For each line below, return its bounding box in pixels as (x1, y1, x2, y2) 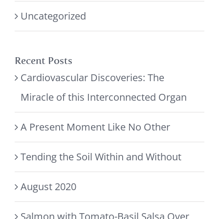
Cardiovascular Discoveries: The (21, 71, 164, 85)
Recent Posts (15, 55, 72, 67)
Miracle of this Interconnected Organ (21, 90, 187, 104)
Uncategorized (21, 9, 86, 23)
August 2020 (21, 180, 76, 194)
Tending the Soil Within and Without (21, 150, 181, 164)
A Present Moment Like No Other (21, 120, 170, 134)
